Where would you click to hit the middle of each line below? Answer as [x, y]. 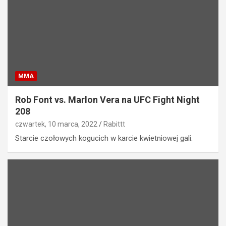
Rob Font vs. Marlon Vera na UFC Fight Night [107, 100]
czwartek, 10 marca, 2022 [56, 124]
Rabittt [114, 124]
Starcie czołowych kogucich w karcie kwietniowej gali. [104, 138]
